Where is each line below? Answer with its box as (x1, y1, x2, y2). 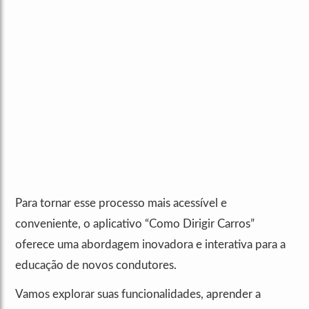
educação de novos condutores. (15, 259, 177, 272)
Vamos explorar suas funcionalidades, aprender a (15, 288, 261, 301)
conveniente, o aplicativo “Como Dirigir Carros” (15, 218, 255, 230)
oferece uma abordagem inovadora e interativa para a (15, 239, 286, 251)
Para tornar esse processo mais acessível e (15, 197, 227, 210)
